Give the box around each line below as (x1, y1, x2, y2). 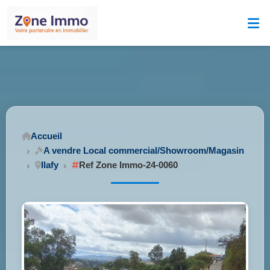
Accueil (31, 131, 62, 141)
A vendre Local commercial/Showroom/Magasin (43, 145, 244, 155)
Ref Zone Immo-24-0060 (79, 160, 178, 170)
